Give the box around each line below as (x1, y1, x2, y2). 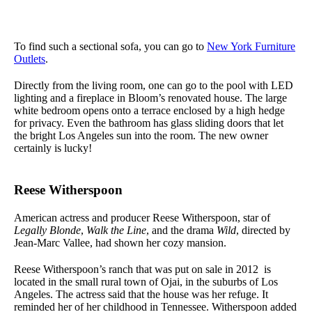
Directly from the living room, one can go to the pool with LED (14, 79, 293, 92)
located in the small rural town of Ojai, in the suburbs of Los (14, 276, 278, 288)
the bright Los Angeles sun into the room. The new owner (14, 130, 268, 142)
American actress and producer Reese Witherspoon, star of (14, 212, 270, 224)
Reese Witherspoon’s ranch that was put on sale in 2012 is (14, 263, 271, 276)
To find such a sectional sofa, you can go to (14, 40, 207, 53)
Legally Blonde (14, 224, 81, 237)
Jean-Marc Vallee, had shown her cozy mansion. (14, 237, 226, 249)
